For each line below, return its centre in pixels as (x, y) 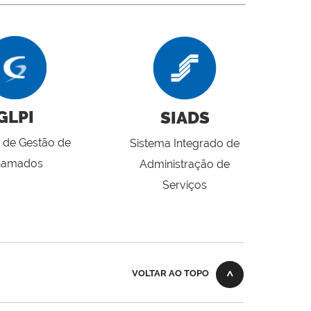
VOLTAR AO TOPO (170, 274)
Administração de (185, 165)
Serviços (185, 185)
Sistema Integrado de (185, 144)
